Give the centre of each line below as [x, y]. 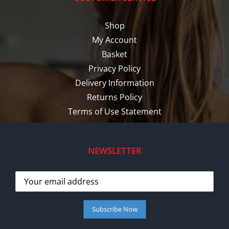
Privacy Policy [114, 69]
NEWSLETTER [114, 151]
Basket [114, 54]
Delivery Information [114, 83]
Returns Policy [114, 97]
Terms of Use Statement [114, 112]
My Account [114, 40]
